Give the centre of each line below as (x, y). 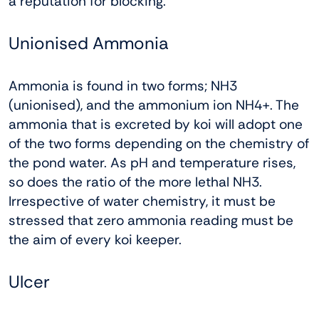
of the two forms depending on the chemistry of (159, 143)
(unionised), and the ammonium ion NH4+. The (154, 105)
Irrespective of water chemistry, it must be (142, 201)
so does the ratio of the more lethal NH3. (135, 182)
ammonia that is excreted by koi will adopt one (156, 124)
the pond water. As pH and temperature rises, (152, 162)
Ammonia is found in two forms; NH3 (123, 85)
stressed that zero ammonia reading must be (151, 220)
